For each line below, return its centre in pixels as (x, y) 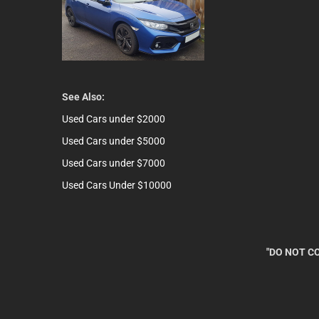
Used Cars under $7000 (114, 163)
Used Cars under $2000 (114, 119)
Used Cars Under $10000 (117, 185)
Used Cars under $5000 (114, 141)
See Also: (83, 97)
